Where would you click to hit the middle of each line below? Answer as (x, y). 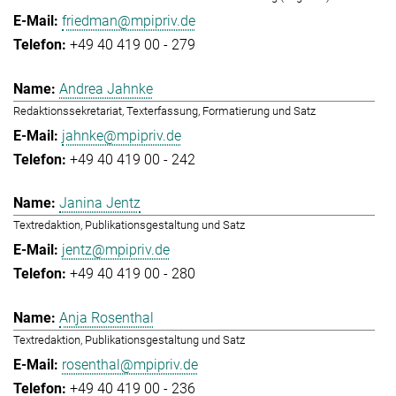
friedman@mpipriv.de (129, 21)
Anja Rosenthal (107, 317)
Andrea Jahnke (106, 88)
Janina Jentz (100, 203)
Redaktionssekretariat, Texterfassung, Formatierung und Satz (164, 110)
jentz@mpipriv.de (116, 250)
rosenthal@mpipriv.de (130, 364)
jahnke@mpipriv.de (122, 135)
